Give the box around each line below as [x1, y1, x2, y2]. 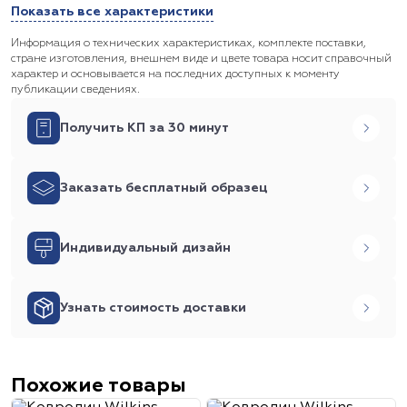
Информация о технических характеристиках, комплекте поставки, [11, 38, 366, 49]
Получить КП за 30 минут [60, 122, 229, 134]
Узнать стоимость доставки [60, 302, 246, 314]
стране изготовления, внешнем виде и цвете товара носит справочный [11, 54, 392, 65]
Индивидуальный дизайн [60, 242, 231, 254]
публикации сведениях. [11, 84, 140, 95]
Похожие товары [11, 376, 186, 396]
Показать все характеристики [11, 5, 213, 18]
